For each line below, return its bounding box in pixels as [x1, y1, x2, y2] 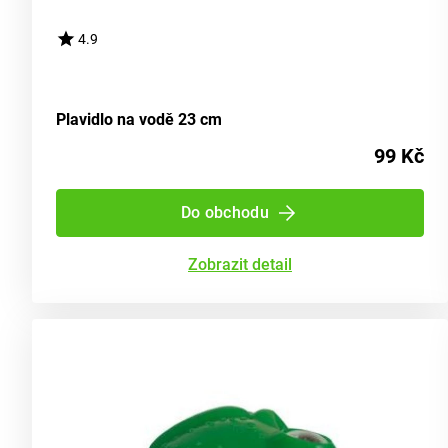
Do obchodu [180, 203, 270, 223]
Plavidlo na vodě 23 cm [56, 110, 222, 130]
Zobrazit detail [188, 255, 292, 275]
